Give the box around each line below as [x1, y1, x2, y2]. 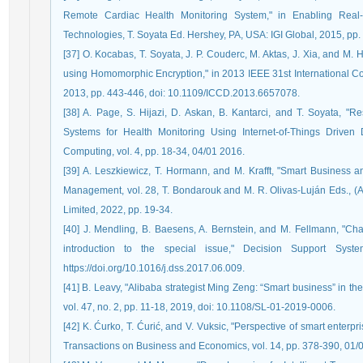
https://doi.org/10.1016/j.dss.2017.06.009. [63, 263, 245, 274]
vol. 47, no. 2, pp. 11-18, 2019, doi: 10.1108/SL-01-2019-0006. [63, 301, 335, 313]
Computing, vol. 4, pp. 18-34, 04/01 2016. [63, 146, 245, 157]
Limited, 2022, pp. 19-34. [63, 204, 173, 216]
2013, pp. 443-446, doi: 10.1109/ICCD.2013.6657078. [63, 88, 300, 99]
